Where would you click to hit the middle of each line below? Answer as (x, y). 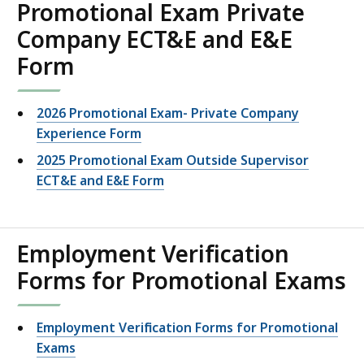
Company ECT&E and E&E (154, 39)
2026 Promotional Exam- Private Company (168, 113)
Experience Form (89, 134)
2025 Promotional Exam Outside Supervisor (173, 160)
